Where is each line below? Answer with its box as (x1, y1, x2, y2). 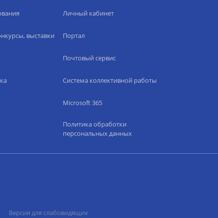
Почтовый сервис (62, 54, 116, 62)
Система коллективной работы (62, 76, 157, 85)
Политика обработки (62, 120, 127, 128)
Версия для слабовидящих (9, 208, 89, 217)
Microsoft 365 (62, 98, 102, 107)
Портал (62, 31, 85, 40)
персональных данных (62, 129, 132, 138)
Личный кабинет (62, 9, 114, 18)
